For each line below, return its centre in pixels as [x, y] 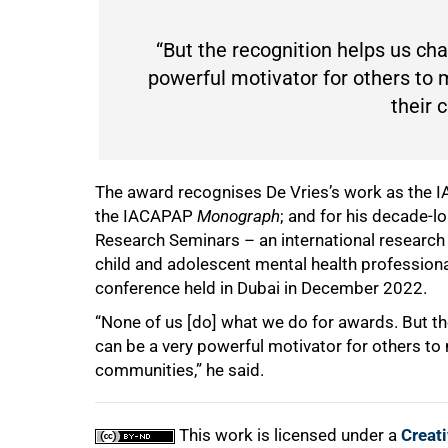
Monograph [238, 216]
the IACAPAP [146, 216]
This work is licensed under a [288, 435]
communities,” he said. [179, 370]
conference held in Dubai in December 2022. [261, 288]
